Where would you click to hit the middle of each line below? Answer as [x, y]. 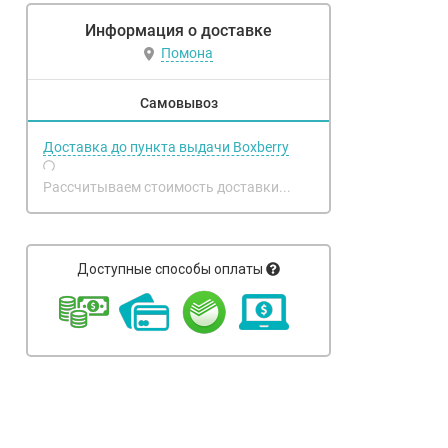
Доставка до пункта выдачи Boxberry [166, 147]
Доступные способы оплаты [170, 269]
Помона [187, 53]
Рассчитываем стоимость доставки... [167, 187]
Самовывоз [178, 103]
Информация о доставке [178, 30]
